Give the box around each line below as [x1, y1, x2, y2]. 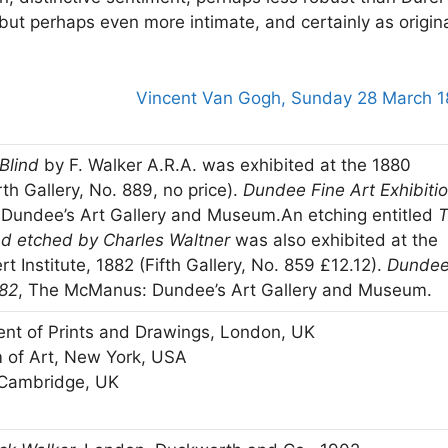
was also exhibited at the [230, 230, 438, 251]
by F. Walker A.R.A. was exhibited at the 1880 [39, 155, 411, 176]
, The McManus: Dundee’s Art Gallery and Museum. [18, 280, 432, 301]
